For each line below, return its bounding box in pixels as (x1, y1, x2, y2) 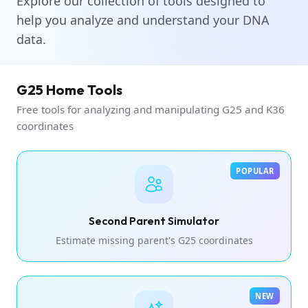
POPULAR (236, 165, 274, 176)
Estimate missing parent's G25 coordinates (55, 233, 253, 247)
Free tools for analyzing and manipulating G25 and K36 (16, 102, 285, 116)
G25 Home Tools (16, 80, 122, 98)
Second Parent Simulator (89, 213, 219, 228)
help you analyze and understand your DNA (16, 11, 269, 28)
